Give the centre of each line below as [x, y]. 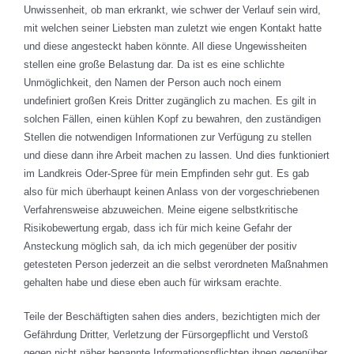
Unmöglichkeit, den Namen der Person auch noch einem [153, 83]
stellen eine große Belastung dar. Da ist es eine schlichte [154, 65]
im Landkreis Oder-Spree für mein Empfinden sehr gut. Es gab [166, 174]
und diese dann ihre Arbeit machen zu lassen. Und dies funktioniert [177, 156]
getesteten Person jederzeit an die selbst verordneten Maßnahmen [176, 265]
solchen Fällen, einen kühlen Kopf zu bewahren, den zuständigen [172, 119]
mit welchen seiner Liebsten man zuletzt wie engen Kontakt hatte [173, 28]
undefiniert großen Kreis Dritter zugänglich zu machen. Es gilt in [170, 101]
